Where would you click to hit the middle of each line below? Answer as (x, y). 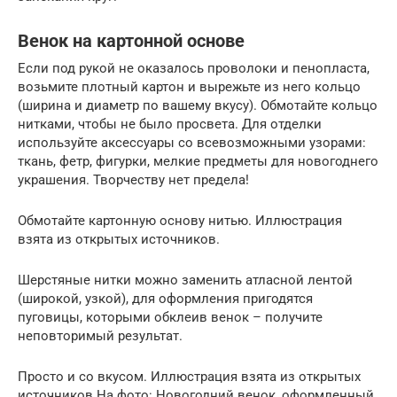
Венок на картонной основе (131, 42)
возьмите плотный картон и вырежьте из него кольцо (189, 87)
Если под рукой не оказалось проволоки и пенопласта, (194, 68)
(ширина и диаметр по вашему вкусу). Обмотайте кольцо (198, 105)
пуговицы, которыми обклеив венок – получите (170, 317)
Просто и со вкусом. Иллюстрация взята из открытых (189, 377)
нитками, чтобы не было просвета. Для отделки (170, 124)
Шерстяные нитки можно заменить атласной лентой (185, 280)
